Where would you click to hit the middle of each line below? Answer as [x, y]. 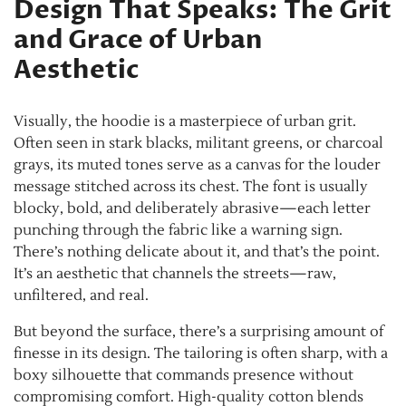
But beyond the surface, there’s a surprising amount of [198, 331]
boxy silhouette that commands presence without [184, 375]
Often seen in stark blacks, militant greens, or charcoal [198, 143]
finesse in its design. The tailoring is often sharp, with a [201, 353]
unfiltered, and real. [81, 295]
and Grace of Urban [138, 39]
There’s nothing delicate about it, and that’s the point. [197, 251]
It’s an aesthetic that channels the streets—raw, [175, 273]
